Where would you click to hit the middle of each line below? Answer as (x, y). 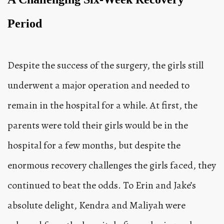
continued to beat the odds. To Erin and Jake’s (102, 185)
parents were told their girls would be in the (98, 125)
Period (25, 24)
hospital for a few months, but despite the (94, 145)
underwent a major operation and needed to (98, 85)
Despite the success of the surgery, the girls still (105, 65)
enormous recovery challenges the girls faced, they (112, 165)
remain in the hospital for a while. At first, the (102, 105)
